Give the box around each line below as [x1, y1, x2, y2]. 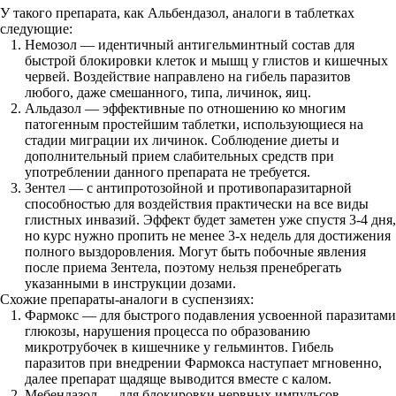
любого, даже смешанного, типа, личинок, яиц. [25, 85, 311, 100]
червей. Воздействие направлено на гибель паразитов [25, 69, 351, 84]
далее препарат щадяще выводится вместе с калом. [25, 371, 331, 386]
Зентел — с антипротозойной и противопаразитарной [25, 180, 352, 195]
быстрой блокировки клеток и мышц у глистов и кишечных [25, 53, 388, 68]
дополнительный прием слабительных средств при [25, 148, 334, 164]
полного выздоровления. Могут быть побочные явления [25, 244, 366, 259]
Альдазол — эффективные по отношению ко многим [25, 101, 346, 116]
